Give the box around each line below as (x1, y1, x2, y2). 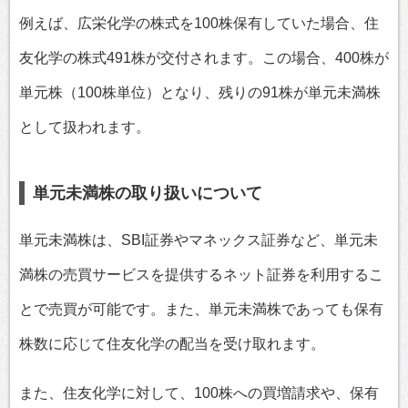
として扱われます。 (19, 119, 150, 136)
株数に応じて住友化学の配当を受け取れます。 (19, 336, 325, 352)
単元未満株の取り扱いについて (32, 184, 262, 203)
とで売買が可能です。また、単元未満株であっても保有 (19, 301, 383, 318)
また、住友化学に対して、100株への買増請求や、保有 (19, 385, 379, 402)
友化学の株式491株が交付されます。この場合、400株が (19, 50, 389, 66)
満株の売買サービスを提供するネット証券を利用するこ (19, 267, 383, 283)
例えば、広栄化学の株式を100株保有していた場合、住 (19, 15, 379, 32)
